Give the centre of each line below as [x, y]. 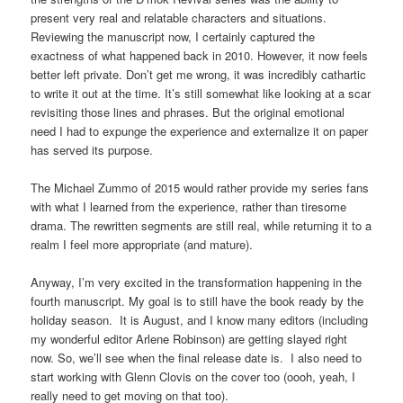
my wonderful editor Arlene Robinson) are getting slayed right [189, 338]
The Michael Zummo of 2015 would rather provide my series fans [200, 187]
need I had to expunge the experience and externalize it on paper [200, 130]
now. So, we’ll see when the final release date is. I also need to [197, 357]
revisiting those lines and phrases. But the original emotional [188, 112]
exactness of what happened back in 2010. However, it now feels [200, 55]
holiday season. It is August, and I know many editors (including [200, 319]
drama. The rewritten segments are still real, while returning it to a [201, 225]
